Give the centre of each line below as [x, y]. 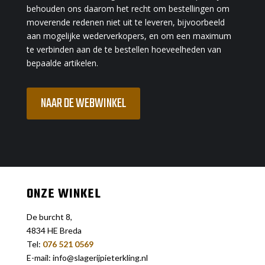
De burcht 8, [49, 216]
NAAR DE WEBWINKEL [83, 103]
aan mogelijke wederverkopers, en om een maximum [129, 35]
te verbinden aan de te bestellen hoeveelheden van [124, 49]
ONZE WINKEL [64, 194]
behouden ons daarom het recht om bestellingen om [128, 8]
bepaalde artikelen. [62, 63]
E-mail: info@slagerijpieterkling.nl [87, 257]
